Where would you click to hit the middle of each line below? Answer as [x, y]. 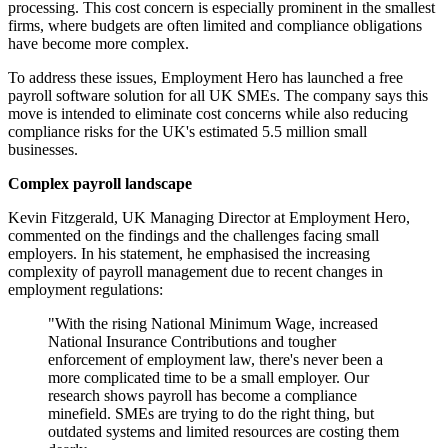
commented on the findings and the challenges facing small [193, 236]
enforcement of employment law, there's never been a [215, 360]
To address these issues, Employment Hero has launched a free [205, 78]
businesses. [43, 150]
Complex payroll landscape [100, 184]
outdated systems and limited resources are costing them [223, 432]
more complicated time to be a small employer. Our [208, 378]
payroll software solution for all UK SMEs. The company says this [218, 96]
